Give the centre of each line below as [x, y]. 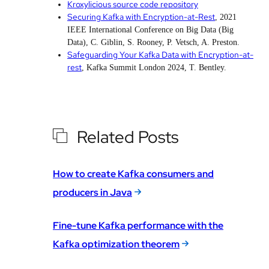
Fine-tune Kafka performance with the [138, 225]
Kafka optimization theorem [116, 244]
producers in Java [92, 192]
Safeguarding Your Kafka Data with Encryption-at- [160, 55]
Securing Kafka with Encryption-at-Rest [141, 17]
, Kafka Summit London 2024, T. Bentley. [154, 68]
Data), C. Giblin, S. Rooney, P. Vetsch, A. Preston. [153, 43]
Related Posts [128, 137]
